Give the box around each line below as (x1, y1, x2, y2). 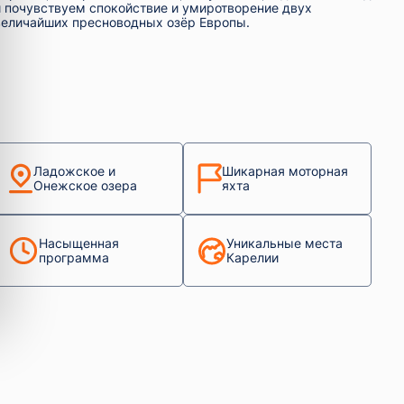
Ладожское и (33, 163, 116, 179)
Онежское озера (33, 178, 138, 194)
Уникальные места (225, 235, 343, 252)
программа (39, 250, 110, 266)
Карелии (225, 250, 279, 266)
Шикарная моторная (221, 163, 348, 179)
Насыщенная (39, 235, 120, 252)
